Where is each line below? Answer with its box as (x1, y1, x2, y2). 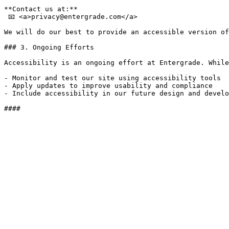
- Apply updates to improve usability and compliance (4, 82, 213, 89)
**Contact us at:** (4, 5, 86, 13)
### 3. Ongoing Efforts (4, 43, 94, 51)
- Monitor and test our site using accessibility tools (4, 74, 221, 82)
